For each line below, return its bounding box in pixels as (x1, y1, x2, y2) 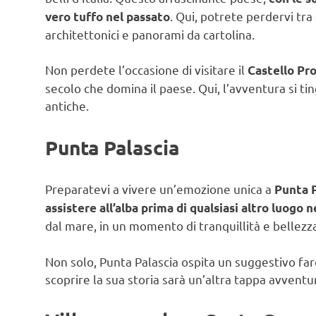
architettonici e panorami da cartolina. (45, 26, 255, 42)
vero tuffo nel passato (45, 8, 170, 24)
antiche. (45, 98, 89, 114)
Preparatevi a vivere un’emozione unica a (45, 181, 274, 197)
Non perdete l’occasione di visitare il (45, 62, 248, 78)
